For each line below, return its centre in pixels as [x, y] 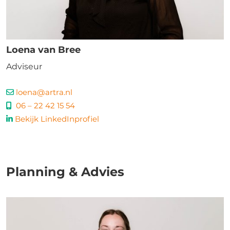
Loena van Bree [43, 50]
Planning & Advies [65, 172]
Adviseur [24, 66]
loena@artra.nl [44, 92]
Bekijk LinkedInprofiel [57, 119]
